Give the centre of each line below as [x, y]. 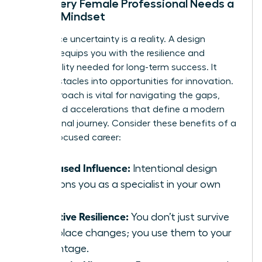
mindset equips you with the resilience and [113, 53]
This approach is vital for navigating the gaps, [121, 95]
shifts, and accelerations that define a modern [123, 109]
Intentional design [174, 168]
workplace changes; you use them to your [132, 232]
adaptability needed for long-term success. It [119, 67]
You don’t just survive [179, 217]
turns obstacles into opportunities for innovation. [127, 81]
